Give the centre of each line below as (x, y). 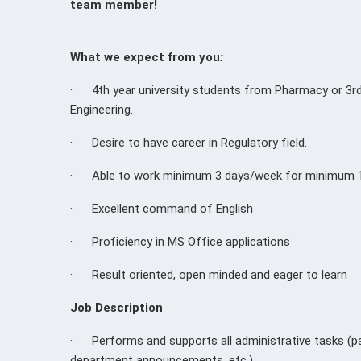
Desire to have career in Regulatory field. (199, 142)
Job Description (116, 307)
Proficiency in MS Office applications (191, 241)
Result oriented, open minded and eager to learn (220, 274)
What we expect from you (145, 57)
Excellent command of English (172, 208)
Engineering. (102, 109)
